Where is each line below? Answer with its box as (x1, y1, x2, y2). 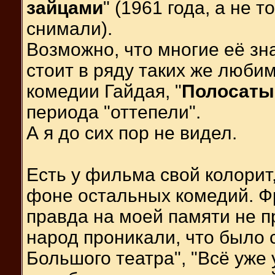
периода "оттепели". (26, 101, 201, 122)
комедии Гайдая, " (26, 80, 182, 101)
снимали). (26, 18, 112, 39)
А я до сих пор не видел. (26, 122, 237, 143)
